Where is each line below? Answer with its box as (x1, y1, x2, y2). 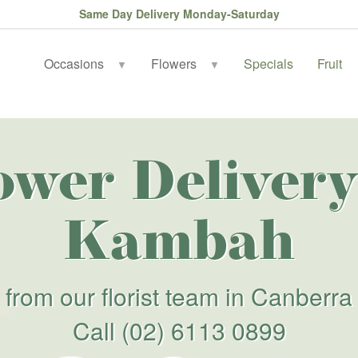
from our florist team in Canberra (6, 279, 352, 313)
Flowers (151, 54, 197, 73)
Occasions (44, 54, 105, 73)
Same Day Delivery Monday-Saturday (78, 6, 280, 22)
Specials (244, 54, 294, 73)
